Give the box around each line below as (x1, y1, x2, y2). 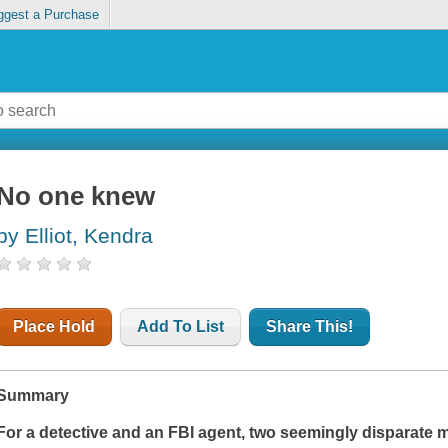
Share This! (266, 318, 354, 336)
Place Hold (13, 318, 96, 336)
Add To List (137, 318, 225, 336)
